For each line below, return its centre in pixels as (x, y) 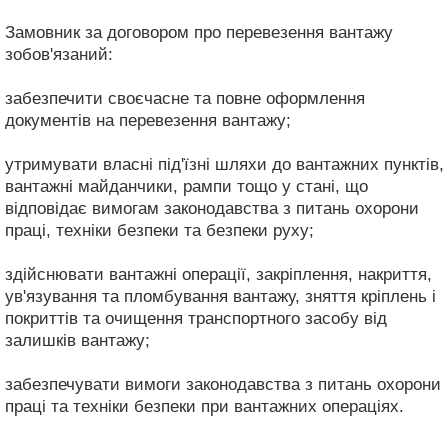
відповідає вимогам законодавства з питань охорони (212, 208)
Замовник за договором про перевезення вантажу (199, 32)
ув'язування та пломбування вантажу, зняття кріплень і (220, 296)
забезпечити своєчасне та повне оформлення (185, 98)
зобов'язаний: (59, 54)
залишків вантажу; (77, 340)
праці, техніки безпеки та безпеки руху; (159, 230)
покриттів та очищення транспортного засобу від (196, 318)
